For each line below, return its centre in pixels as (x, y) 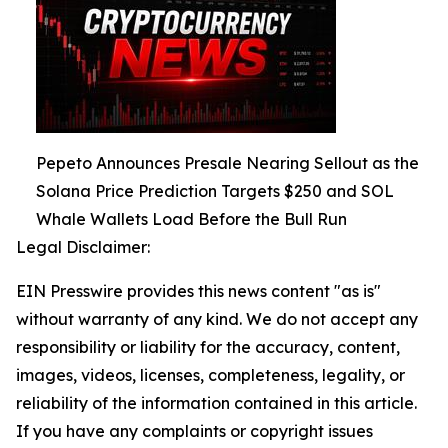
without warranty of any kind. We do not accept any (217, 319)
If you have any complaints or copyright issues (194, 431)
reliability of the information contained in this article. (216, 403)
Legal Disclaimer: (83, 247)
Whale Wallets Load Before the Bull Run (191, 219)
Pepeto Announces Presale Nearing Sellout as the (227, 163)
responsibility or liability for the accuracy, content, (208, 347)
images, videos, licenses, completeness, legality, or (210, 375)
